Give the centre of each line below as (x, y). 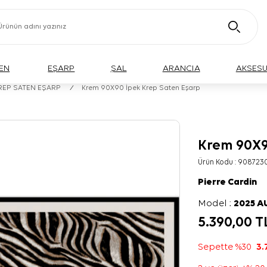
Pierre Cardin (228, 182)
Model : (216, 204)
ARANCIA (181, 68)
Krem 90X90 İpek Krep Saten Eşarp (141, 88)
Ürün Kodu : (218, 162)
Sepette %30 (227, 247)
